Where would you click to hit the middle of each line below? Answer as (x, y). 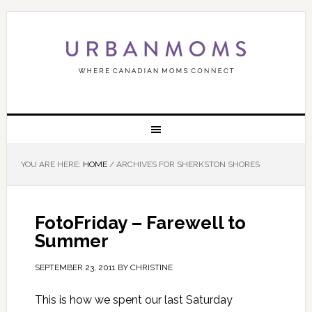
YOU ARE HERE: (52, 164)
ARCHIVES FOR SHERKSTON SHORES (187, 164)
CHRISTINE (151, 267)
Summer (71, 241)
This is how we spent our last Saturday (133, 300)
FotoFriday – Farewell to (140, 223)
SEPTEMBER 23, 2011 (75, 267)
